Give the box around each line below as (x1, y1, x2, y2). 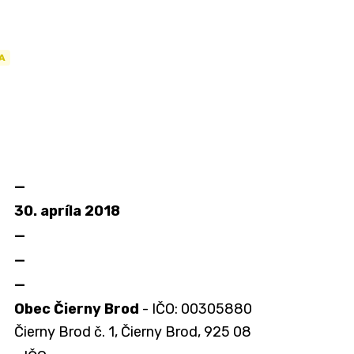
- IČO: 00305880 (139, 300, 252, 318)
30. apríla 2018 (14, 202, 120, 220)
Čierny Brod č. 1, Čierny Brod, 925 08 (14, 323, 251, 341)
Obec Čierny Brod (14, 300, 139, 318)
